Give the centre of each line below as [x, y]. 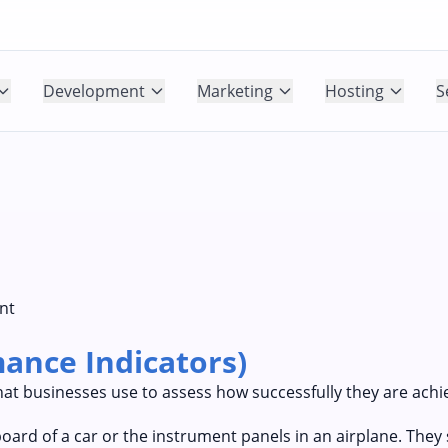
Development [94, 91]
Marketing [235, 91]
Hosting [354, 91]
